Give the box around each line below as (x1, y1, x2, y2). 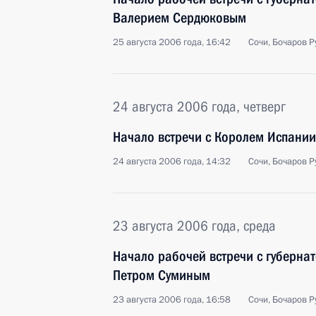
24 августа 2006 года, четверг (113, 98, 286, 115)
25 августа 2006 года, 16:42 (113, 36, 231, 49)
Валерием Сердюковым (113, 9, 246, 26)
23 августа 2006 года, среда (113, 217, 276, 234)
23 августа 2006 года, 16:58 (113, 293, 231, 306)
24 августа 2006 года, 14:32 (113, 155, 231, 168)
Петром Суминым (113, 267, 210, 284)
